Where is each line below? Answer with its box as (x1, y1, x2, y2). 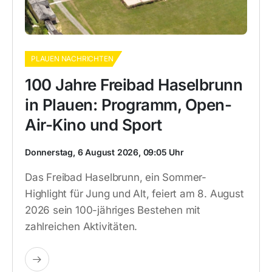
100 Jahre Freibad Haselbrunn (25, 75, 242, 94)
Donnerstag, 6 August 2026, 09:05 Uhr (25, 147, 184, 157)
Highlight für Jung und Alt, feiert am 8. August (25, 188, 244, 200)
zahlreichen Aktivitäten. (25, 220, 138, 233)
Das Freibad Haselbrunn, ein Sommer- (25, 171, 206, 183)
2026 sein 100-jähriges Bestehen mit (25, 204, 200, 216)
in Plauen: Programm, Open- (25, 95, 231, 114)
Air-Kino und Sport (25, 115, 161, 134)
